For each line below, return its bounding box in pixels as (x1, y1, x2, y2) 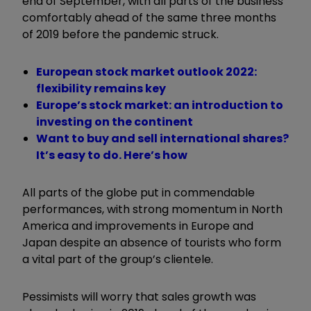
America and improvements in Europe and (22, 217, 253, 234)
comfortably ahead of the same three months (22, 9, 276, 26)
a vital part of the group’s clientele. (22, 251, 213, 267)
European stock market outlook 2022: (36, 63, 257, 80)
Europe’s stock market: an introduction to (36, 96, 283, 113)
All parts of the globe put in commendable (22, 184, 255, 201)
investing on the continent (36, 113, 193, 130)
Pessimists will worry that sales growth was (22, 288, 256, 305)
